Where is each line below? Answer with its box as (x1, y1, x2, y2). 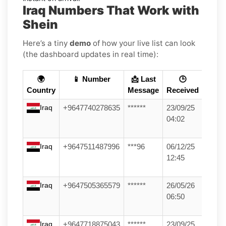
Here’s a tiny (23, 38, 70, 48)
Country (27, 86, 55, 94)
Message (128, 86, 159, 94)
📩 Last (131, 75, 156, 83)
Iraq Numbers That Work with (23, 3, 199, 18)
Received (166, 86, 199, 94)
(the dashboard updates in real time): (23, 49, 158, 59)
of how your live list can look (91, 38, 195, 48)
